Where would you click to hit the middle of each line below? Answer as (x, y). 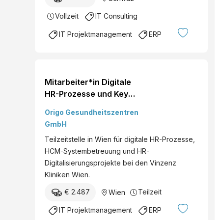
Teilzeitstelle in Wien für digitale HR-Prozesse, (120, 139)
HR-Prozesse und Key (86, 94)
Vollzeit (67, 16)
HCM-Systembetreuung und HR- (97, 151)
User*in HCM (70, 105)
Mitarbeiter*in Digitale (88, 82)
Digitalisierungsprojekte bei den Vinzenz (110, 163)
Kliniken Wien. (67, 174)
